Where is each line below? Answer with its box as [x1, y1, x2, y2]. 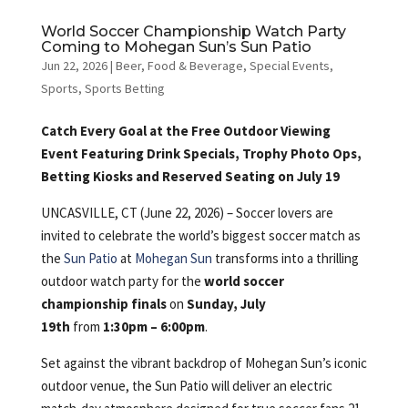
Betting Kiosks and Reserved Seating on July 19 [40, 167, 340, 185]
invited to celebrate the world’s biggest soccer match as [40, 226, 361, 244]
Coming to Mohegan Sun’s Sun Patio [40, 37, 311, 56]
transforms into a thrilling [211, 249, 359, 267]
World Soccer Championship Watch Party [40, 22, 346, 40]
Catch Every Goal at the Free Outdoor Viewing [40, 121, 331, 139]
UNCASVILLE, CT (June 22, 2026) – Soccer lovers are [40, 203, 333, 221]
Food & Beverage [147, 56, 243, 74]
